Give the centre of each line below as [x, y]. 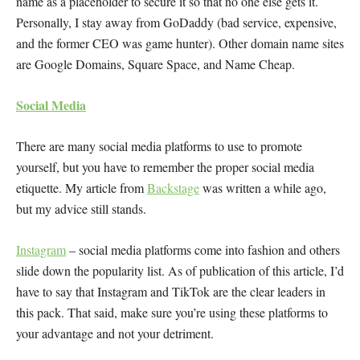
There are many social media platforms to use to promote [159, 146]
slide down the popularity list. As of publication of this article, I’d [180, 271]
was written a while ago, [263, 188]
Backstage [173, 188]
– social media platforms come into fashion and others [203, 250]
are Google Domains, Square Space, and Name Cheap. [155, 64]
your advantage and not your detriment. [115, 333]
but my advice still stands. [81, 209]
